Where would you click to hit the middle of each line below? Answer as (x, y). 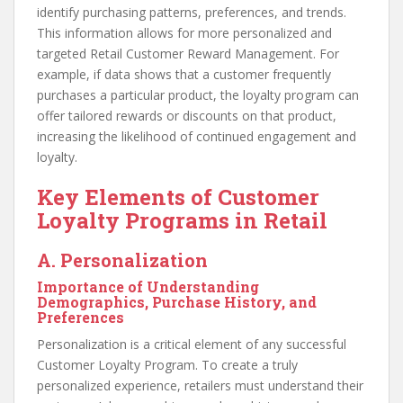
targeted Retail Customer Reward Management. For (188, 54)
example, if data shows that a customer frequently (184, 75)
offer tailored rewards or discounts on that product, (187, 116)
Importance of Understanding (148, 287)
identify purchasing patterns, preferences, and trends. (192, 13)
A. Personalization (122, 260)
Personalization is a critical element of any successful (192, 345)
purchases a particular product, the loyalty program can (198, 95)
